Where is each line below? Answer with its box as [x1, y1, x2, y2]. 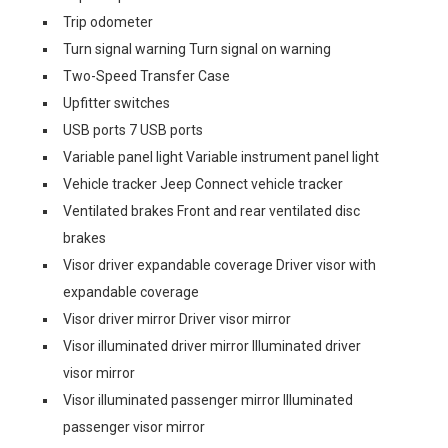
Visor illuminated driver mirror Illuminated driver [63, 337, 361, 354]
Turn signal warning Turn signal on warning [63, 40, 331, 57]
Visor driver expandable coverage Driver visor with [63, 256, 376, 273]
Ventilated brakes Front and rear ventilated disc [63, 202, 360, 219]
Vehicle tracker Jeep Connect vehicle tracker [63, 175, 343, 192]
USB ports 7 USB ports [63, 121, 203, 138]
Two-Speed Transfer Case [63, 67, 230, 84]
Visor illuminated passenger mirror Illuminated [63, 391, 353, 408]
